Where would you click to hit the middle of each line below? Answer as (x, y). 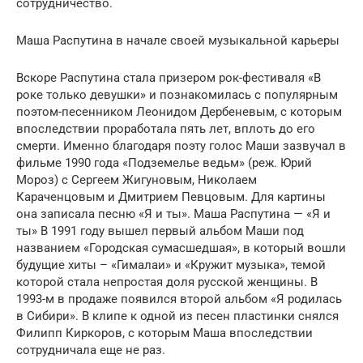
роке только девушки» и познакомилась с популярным (177, 94)
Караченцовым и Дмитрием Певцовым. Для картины (171, 196)
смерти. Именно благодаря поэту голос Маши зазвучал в (181, 145)
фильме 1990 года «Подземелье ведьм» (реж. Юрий (164, 162)
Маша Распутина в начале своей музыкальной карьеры (178, 40)
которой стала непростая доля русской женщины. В (167, 282)
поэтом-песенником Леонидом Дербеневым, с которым (179, 111)
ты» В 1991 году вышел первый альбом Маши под (160, 231)
